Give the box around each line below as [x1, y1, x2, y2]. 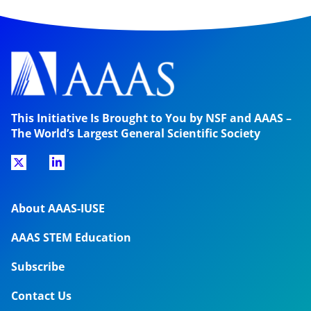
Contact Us [11, 288, 72, 304]
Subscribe [11, 259, 65, 275]
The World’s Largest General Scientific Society [11, 126, 260, 142]
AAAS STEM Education [11, 230, 131, 246]
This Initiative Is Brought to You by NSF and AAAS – [11, 110, 292, 126]
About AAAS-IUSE [11, 201, 105, 217]
